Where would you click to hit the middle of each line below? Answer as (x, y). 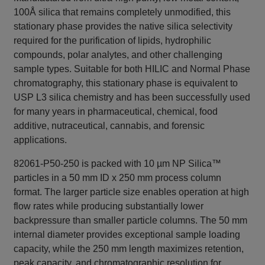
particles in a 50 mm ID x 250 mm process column (118, 178)
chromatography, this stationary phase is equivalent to (126, 83)
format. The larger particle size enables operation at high (132, 192)
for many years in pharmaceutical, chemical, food (116, 112)
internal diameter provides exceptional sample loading (127, 235)
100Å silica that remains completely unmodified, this (122, 12)
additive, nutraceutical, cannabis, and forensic (109, 126)
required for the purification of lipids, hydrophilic (113, 41)
